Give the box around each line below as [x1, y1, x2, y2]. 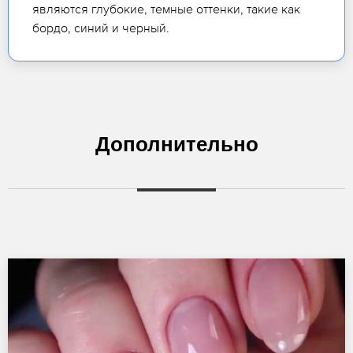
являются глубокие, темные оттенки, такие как [32, 2, 300, 17]
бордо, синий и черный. [32, 20, 169, 35]
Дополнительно [95, 132, 258, 157]
